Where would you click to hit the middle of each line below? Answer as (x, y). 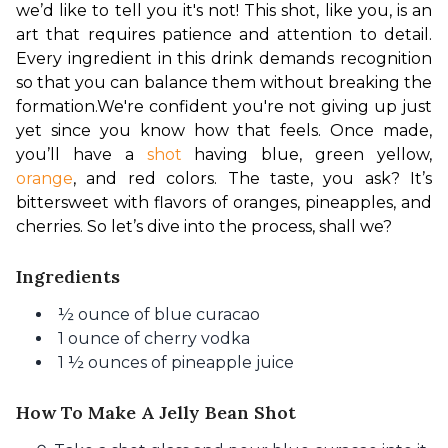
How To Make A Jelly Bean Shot (156, 412)
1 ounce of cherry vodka (154, 338)
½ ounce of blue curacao (159, 314)
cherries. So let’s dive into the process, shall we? (204, 226)
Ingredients (68, 276)
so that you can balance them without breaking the (224, 82)
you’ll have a (81, 154)
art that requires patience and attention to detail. (224, 34)
